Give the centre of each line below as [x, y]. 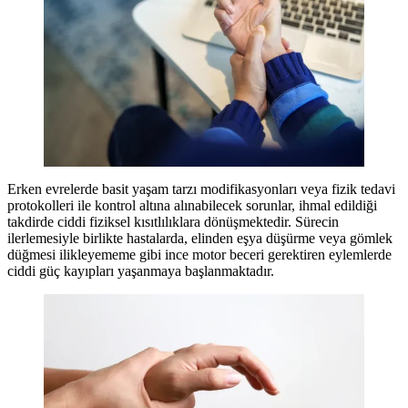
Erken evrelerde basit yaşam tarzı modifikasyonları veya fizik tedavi [201, 189]
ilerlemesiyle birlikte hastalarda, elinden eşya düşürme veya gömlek [200, 239]
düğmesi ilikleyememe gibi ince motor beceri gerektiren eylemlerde [199, 255]
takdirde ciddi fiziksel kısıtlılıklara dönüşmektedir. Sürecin [173, 222]
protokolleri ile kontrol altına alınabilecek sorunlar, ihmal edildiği [192, 206]
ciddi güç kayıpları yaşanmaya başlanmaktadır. [141, 271]
